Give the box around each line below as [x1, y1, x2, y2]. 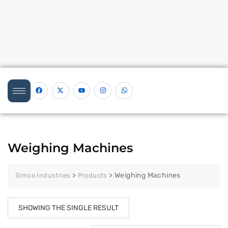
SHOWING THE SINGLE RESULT [18, 204, 119, 212]
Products [77, 172, 107, 179]
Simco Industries [15, 172, 71, 179]
